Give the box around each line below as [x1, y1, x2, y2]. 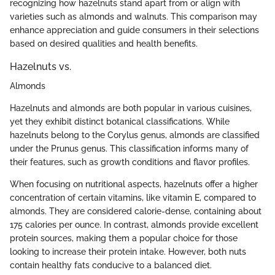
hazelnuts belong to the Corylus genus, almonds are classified [10, 130, 260, 140]
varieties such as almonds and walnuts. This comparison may [10, 11, 257, 21]
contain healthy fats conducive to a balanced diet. [10, 260, 212, 270]
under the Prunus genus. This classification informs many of [10, 143, 249, 153]
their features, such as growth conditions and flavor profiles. [10, 157, 250, 167]
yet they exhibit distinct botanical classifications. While [10, 116, 230, 126]
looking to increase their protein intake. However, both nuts [10, 246, 246, 257]
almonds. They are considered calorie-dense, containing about [10, 206, 261, 216]
